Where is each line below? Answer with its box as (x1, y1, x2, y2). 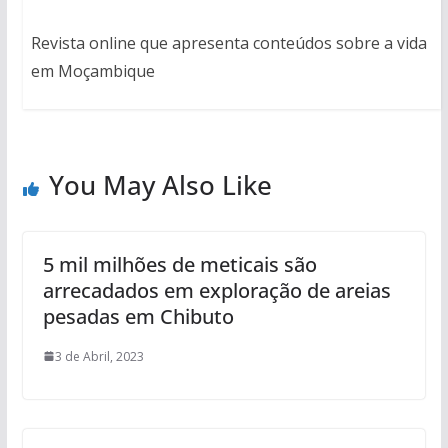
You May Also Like (48, 166, 272, 203)
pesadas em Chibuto (42, 302, 234, 330)
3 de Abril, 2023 (54, 347, 144, 365)
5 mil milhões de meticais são (42, 250, 317, 278)
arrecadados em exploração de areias (42, 276, 391, 304)
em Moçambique (30, 59, 155, 82)
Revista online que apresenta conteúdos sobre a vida (30, 31, 427, 54)
